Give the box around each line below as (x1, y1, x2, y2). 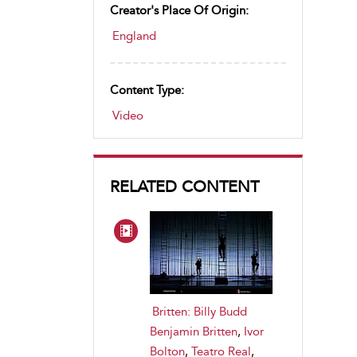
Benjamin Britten (150, 324, 237, 339)
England (112, 29, 156, 43)
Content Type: (110, 83, 184, 97)
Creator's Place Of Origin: (110, 3, 249, 18)
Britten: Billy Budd (152, 304, 247, 319)
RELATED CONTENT (110, 177, 259, 196)
